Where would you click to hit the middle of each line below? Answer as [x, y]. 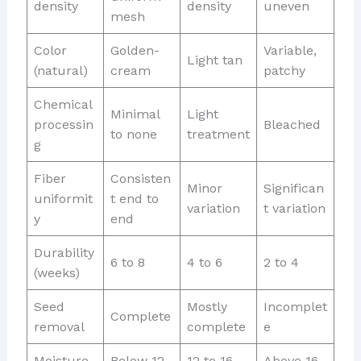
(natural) [60, 70]
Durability [64, 252]
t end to [134, 198]
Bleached [292, 124]
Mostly [207, 306]
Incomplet [295, 306]
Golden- [135, 50]
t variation [294, 208]
